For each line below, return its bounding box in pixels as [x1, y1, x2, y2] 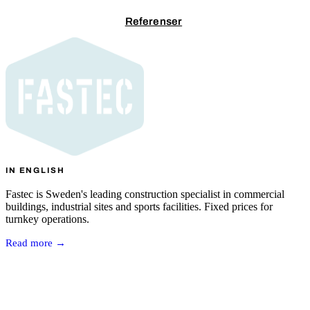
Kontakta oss [23, 16, 87, 28]
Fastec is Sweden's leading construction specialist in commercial [6, 188, 284, 201]
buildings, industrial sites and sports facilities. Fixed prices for [6, 201, 273, 213]
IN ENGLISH [6, 166, 65, 175]
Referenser [125, 16, 183, 28]
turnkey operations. [6, 213, 89, 226]
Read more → [6, 237, 66, 249]
